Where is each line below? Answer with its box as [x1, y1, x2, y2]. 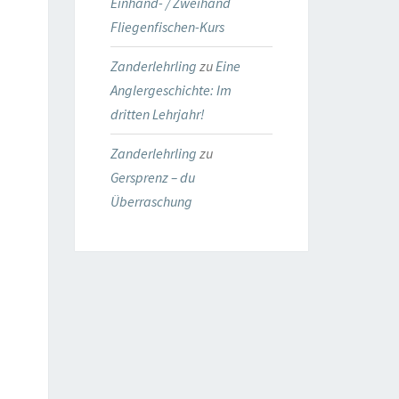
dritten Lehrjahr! [110, 105, 205, 123]
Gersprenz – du [110, 168, 195, 186]
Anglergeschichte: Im [110, 81, 232, 99]
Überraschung [110, 192, 192, 210]
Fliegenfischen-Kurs [110, 18, 224, 36]
